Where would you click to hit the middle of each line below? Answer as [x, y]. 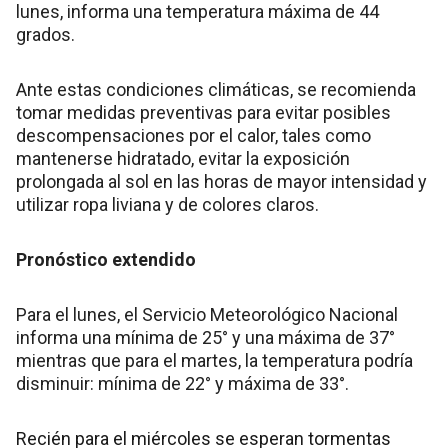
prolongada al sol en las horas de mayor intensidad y [221, 181]
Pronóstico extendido [106, 259]
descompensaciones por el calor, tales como [193, 135]
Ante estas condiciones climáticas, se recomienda [216, 89]
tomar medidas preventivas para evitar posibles [203, 112]
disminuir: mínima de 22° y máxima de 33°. [182, 383]
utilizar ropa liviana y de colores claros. [167, 204]
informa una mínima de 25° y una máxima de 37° [205, 337]
